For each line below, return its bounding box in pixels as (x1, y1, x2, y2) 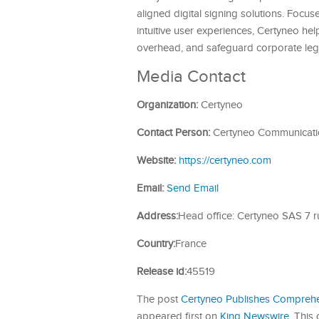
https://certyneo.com (179, 155, 271, 167)
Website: (137, 155, 176, 167)
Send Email (167, 182, 219, 194)
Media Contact (137, 67, 246, 87)
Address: (137, 210, 178, 222)
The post (137, 293, 181, 305)
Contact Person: (137, 127, 210, 139)
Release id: (137, 266, 187, 278)
